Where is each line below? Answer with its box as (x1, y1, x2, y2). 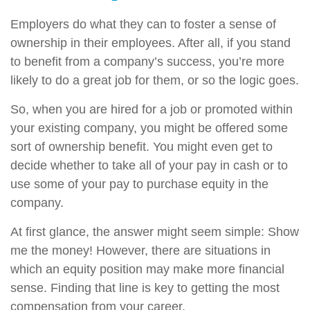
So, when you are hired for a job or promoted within (10, 102, 293, 116)
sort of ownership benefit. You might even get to (10, 139, 273, 154)
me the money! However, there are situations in (10, 243, 271, 257)
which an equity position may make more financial (10, 262, 284, 276)
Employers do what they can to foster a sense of (10, 17, 276, 31)
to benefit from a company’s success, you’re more (10, 54, 284, 69)
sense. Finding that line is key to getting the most (10, 280, 280, 295)
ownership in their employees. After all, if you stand (10, 35, 291, 50)
